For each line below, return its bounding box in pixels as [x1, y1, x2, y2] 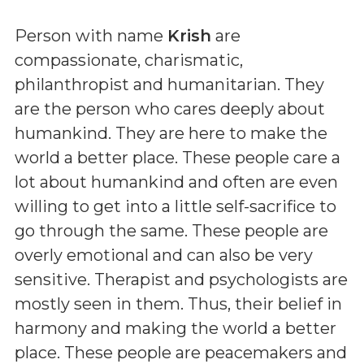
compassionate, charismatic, [15, 50, 243, 70]
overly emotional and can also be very [15, 245, 313, 265]
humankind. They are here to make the [15, 123, 327, 143]
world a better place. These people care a [15, 147, 340, 167]
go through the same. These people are [15, 220, 328, 240]
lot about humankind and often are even [15, 171, 338, 192]
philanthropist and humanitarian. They [15, 74, 324, 94]
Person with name [15, 25, 167, 45]
